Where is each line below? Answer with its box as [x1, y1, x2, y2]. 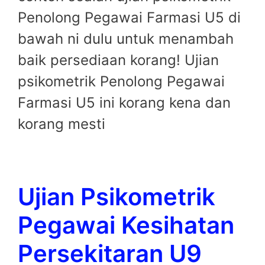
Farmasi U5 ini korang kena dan [18, 94, 231, 112]
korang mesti [18, 115, 105, 133]
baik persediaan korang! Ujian [18, 51, 219, 69]
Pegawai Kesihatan [18, 211, 234, 240]
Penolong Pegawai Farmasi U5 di [18, 9, 241, 27]
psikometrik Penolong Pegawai [18, 73, 225, 91]
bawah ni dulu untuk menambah [18, 30, 234, 48]
